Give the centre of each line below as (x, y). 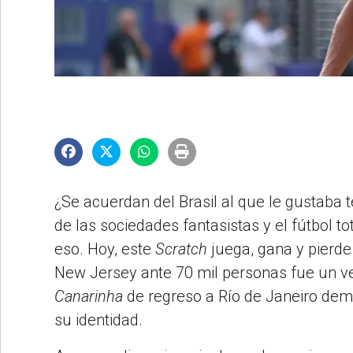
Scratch (181, 249)
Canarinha (89, 296)
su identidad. (98, 320)
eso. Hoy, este (105, 249)
